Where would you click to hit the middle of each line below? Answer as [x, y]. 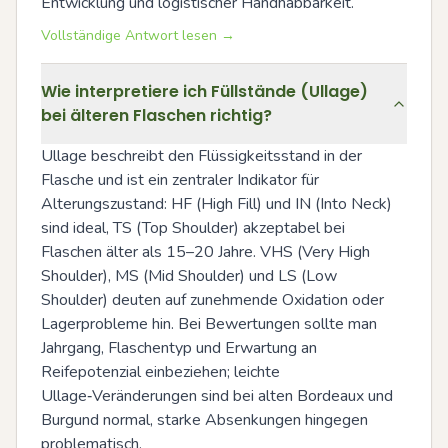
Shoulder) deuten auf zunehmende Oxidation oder [212, 300]
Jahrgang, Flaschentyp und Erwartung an [179, 348]
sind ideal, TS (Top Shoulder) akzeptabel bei [193, 228]
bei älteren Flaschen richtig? [156, 115]
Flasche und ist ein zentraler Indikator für [180, 180]
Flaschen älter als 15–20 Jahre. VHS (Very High [205, 252]
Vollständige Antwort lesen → [138, 35]
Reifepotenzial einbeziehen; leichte [160, 372]
